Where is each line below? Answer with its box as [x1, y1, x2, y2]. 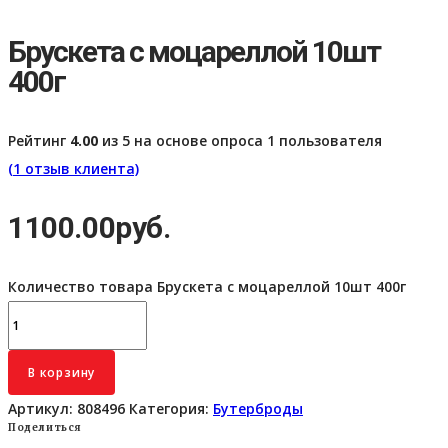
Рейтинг [8, 131, 70, 151]
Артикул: [8, 399, 77, 419]
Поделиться [8, 421, 82, 435]
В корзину [28, 364, 96, 382]
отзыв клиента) [21, 159, 139, 179]
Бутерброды [213, 399, 303, 419]
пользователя [275, 131, 382, 151]
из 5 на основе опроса [98, 131, 267, 151]
